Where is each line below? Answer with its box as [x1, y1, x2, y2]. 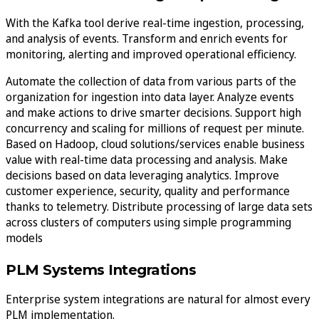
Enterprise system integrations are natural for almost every [6, 291, 310, 307]
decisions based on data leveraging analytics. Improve [6, 167, 279, 183]
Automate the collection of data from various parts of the [6, 73, 296, 89]
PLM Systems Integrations [6, 261, 196, 278]
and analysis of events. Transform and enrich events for [6, 30, 288, 46]
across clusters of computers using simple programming [6, 214, 291, 230]
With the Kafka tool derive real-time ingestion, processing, [6, 14, 304, 31]
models [6, 229, 43, 246]
